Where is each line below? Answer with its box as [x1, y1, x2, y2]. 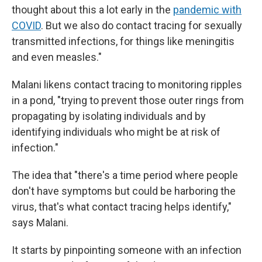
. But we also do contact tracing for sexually [41, 19, 242, 32]
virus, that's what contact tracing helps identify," [12, 201, 232, 213]
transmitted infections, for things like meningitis [12, 35, 235, 47]
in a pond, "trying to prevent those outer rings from [12, 94, 244, 106]
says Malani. [12, 216, 68, 229]
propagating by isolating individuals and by [12, 110, 206, 122]
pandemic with [173, 4, 242, 16]
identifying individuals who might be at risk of [12, 126, 220, 138]
